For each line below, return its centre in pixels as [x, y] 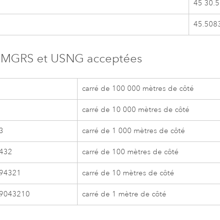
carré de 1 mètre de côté [124, 194]
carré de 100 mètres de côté [131, 152]
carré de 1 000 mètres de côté [134, 131]
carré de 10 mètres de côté [128, 173]
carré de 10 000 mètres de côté [136, 110]
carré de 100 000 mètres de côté [138, 88]
